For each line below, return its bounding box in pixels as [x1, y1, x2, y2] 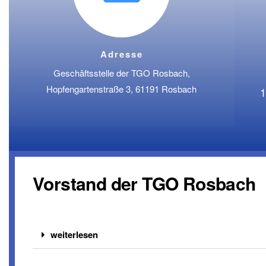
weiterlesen [50, 228, 98, 241]
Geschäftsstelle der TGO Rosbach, [53, 66, 190, 79]
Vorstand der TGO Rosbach [33, 170, 256, 196]
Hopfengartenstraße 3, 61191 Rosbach [46, 83, 197, 95]
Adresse [100, 47, 143, 61]
